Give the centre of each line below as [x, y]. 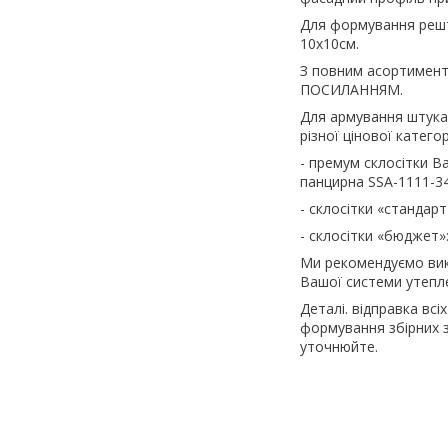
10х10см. [329, 43]
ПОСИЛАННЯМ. [351, 89]
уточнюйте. [339, 346]
